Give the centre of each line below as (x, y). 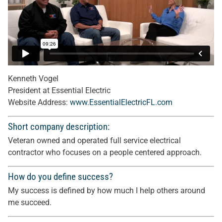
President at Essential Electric (59, 90)
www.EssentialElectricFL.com (121, 102)
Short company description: (59, 127)
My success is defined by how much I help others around (107, 191)
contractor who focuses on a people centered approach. (105, 152)
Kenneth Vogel (33, 79)
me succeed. (30, 202)
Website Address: (39, 102)
